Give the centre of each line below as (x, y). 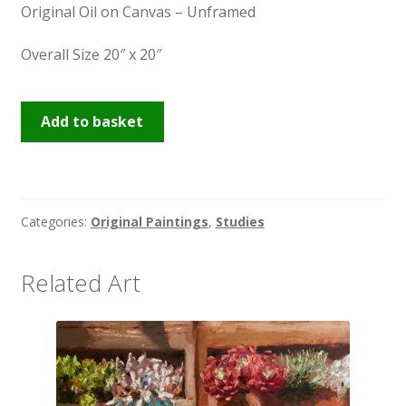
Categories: (55, 221)
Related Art (80, 283)
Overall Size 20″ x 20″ (91, 55)
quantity (48, 156)
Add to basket (92, 121)
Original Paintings (149, 221)
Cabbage (50, 134)
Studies (240, 221)
